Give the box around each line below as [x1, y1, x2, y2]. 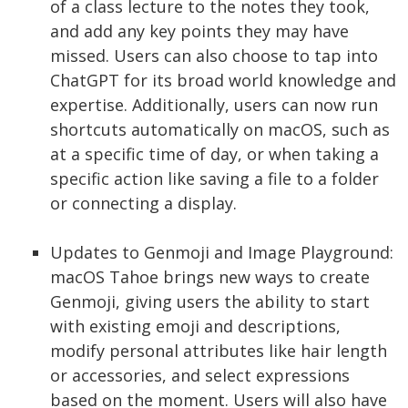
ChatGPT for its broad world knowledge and [50, 69, 396, 92]
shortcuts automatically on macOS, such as [50, 118, 390, 141]
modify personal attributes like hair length [50, 340, 387, 362]
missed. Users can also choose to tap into [50, 45, 378, 67]
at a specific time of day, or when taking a [50, 143, 379, 166]
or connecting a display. [50, 192, 237, 215]
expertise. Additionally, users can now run [50, 94, 378, 117]
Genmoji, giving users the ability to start [50, 291, 370, 313]
